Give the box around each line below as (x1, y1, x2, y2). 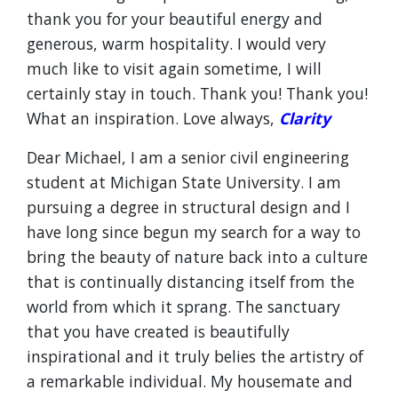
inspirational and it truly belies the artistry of (27, 346, 363, 367)
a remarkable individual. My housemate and (27, 370, 353, 392)
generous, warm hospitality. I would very (27, 33, 326, 54)
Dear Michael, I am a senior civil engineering (27, 147, 349, 168)
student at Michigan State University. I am (27, 171, 341, 193)
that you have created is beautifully (27, 321, 290, 342)
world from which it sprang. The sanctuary (27, 296, 340, 317)
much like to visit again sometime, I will (27, 58, 322, 79)
